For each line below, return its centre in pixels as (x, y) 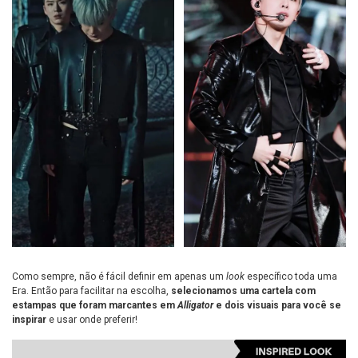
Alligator (197, 305)
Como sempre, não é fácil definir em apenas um (119, 276)
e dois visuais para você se (278, 305)
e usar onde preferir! (92, 319)
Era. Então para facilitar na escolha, (91, 290)
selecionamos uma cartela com (243, 290)
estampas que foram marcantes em (95, 305)
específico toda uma (291, 276)
